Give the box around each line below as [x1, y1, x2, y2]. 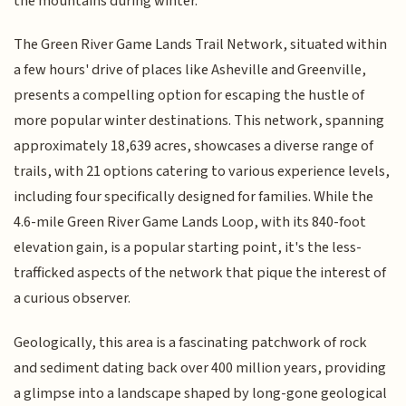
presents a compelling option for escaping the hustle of [14, 84, 365, 107]
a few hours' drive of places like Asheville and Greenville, [14, 59, 367, 82]
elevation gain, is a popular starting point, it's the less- [14, 237, 362, 259]
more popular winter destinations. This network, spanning [14, 110, 385, 132]
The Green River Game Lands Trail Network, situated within [14, 34, 388, 56]
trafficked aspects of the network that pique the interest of [14, 262, 387, 285]
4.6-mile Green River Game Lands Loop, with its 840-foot [14, 211, 367, 234]
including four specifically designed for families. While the [14, 186, 374, 208]
